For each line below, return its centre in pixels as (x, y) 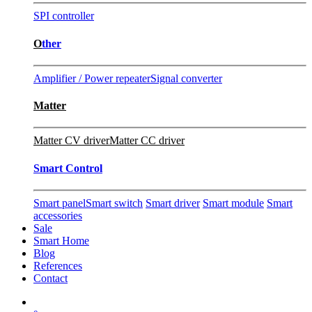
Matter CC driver (147, 141)
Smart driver (173, 203)
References (58, 265)
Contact (50, 278)
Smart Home (61, 240)
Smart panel (60, 203)
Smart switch (114, 203)
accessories (58, 215)
